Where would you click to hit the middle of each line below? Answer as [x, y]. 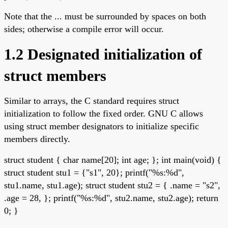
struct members [55, 75]
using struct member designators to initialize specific [102, 126]
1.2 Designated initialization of [103, 54]
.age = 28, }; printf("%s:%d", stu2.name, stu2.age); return [111, 198]
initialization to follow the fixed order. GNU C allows [104, 113]
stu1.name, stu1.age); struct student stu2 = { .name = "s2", [112, 185]
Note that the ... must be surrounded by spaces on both [105, 16]
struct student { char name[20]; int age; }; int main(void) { [113, 160]
